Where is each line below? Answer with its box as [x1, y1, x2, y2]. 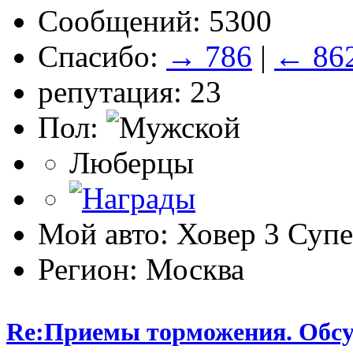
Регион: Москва [38, 252, 244, 287]
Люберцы [69, 146, 194, 180]
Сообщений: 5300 [38, 4, 272, 39]
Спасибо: [38, 39, 166, 74]
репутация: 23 [38, 75, 221, 110]
